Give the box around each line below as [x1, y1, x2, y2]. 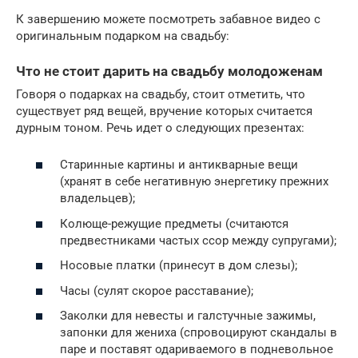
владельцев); [60, 191, 135, 205]
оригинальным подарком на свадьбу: [16, 29, 229, 44]
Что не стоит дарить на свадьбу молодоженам [16, 64, 323, 80]
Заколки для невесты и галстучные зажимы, [60, 308, 316, 323]
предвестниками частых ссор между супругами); [60, 233, 336, 248]
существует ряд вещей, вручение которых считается [16, 103, 312, 118]
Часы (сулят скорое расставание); [60, 283, 253, 298]
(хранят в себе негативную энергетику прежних [60, 174, 328, 189]
